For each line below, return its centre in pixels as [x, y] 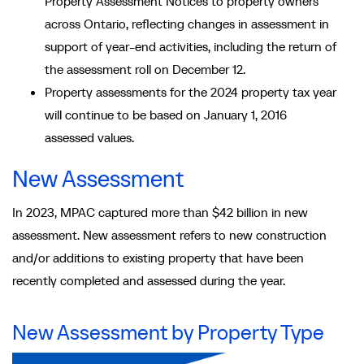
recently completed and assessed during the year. [149, 281]
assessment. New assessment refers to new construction [169, 235]
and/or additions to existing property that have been [158, 258]
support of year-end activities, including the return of [191, 47]
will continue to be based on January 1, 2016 [166, 115]
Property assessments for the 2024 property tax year [191, 92]
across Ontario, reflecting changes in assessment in [187, 24]
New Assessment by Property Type [168, 333]
